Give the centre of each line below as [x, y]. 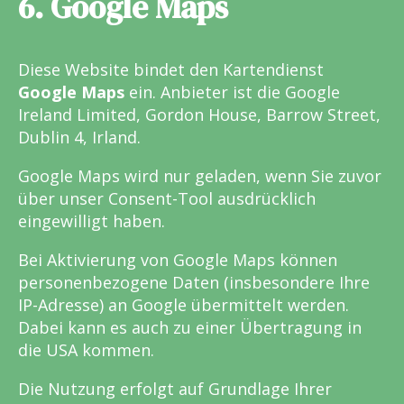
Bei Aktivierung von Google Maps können [178, 259]
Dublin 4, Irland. [79, 137]
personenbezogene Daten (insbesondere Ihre [194, 282]
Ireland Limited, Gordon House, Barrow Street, [199, 114]
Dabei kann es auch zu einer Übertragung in [190, 327]
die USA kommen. [86, 349]
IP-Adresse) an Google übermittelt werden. [184, 304]
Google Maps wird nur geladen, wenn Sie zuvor [200, 175]
